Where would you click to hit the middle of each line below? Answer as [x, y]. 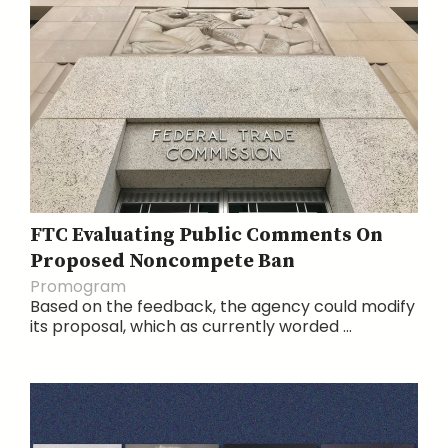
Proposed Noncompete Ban [162, 261]
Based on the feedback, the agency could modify [222, 306]
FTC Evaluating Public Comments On [206, 235]
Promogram [78, 286]
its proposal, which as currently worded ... [191, 326]
